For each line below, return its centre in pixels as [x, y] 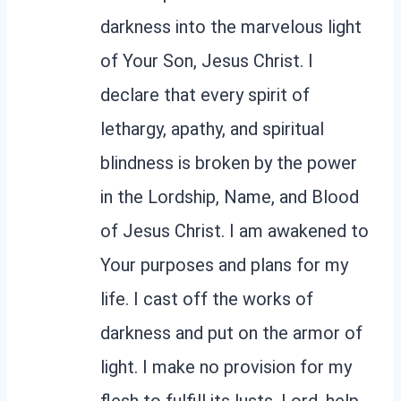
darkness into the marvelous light [231, 26]
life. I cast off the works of [207, 299]
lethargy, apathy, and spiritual [212, 128]
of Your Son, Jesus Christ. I [207, 60]
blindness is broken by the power [229, 162]
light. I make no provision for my [226, 367]
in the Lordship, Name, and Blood [230, 196]
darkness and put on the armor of [231, 333]
